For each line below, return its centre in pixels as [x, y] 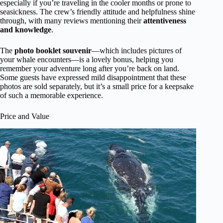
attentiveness [165, 20]
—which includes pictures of [137, 50]
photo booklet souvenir [53, 50]
